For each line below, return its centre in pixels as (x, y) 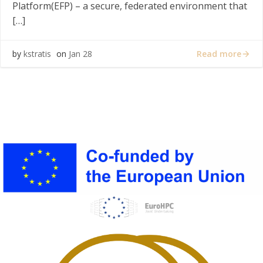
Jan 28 (80, 54)
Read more (219, 53)
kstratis (37, 54)
